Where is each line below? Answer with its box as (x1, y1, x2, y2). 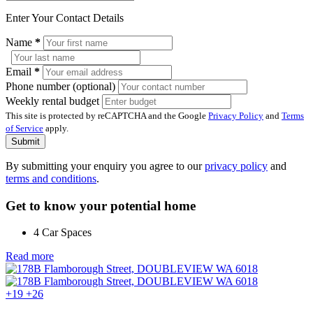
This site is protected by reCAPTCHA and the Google (6, 110, 208, 121)
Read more (6, 250, 54, 263)
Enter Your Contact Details (6, 11, 124, 24)
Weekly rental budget (6, 94, 102, 107)
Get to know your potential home (6, 198, 196, 213)
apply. (43, 122, 68, 133)
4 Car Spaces (34, 226, 92, 239)
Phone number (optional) (6, 80, 118, 92)
